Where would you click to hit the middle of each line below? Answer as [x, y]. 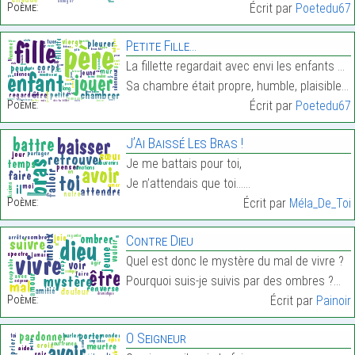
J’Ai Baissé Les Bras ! [184, 143]
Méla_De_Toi [320, 204]
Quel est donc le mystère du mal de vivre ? [235, 261]
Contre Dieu [159, 241]
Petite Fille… [161, 46]
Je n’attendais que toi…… [188, 184]
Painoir [333, 301]
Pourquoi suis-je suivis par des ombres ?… [233, 281]
